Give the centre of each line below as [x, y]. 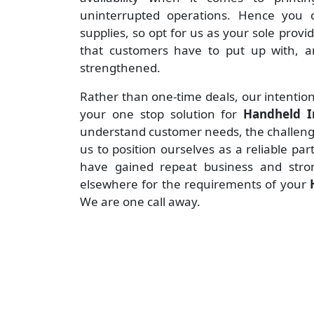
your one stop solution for [162, 114]
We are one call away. [140, 202]
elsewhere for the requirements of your [195, 184]
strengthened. [120, 68]
